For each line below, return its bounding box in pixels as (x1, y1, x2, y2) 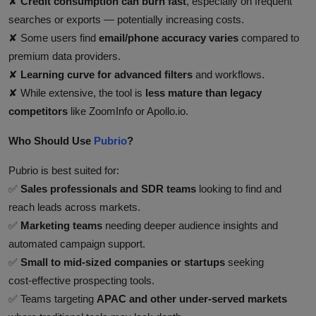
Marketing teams (20, 219, 102, 231)
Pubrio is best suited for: (8, 164, 119, 176)
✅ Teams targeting (8, 292, 97, 305)
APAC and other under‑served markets (97, 292, 287, 305)
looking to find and (196, 182, 281, 195)
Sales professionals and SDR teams (20, 182, 196, 195)
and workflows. (193, 68, 265, 80)
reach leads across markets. (8, 200, 140, 213)
